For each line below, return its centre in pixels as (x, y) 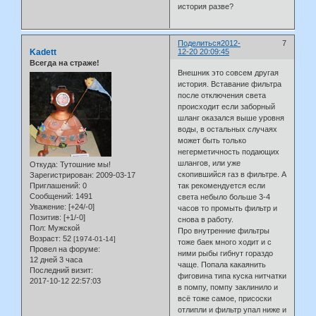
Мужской (63, 227)
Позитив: (45, 217)
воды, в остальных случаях (228, 129)
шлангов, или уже (209, 163)
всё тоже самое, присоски (225, 298)
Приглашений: (55, 185)
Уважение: (48, 206)
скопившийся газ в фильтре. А (232, 174)
